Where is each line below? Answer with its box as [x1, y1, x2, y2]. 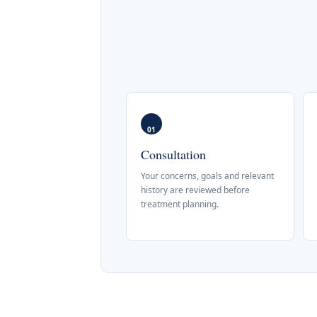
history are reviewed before [141, 184, 250, 196]
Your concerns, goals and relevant [141, 170, 274, 182]
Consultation [141, 146, 206, 163]
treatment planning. [141, 198, 219, 210]
